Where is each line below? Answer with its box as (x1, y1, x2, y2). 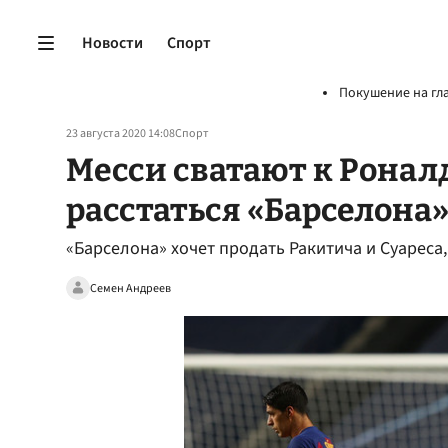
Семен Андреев (90, 279, 171, 297)
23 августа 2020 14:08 (66, 125, 175, 142)
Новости (82, 31, 143, 54)
